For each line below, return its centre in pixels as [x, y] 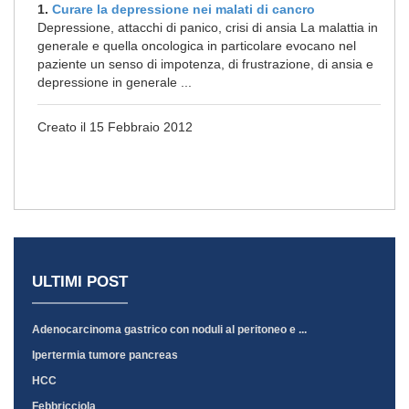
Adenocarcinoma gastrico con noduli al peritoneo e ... [169, 330]
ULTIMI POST [80, 282]
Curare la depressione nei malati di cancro [184, 9]
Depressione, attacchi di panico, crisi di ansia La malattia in [208, 27]
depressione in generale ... [115, 82]
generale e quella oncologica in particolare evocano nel [197, 46]
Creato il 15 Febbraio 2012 [115, 127]
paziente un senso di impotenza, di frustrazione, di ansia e [205, 64]
